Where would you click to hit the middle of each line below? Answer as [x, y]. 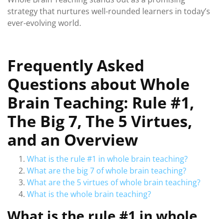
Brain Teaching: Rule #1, [101, 102]
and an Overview [73, 140]
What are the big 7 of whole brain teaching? [107, 171]
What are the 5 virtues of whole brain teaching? [114, 182]
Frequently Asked [76, 65]
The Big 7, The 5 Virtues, [100, 121]
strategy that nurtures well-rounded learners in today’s [109, 11]
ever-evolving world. [44, 23]
